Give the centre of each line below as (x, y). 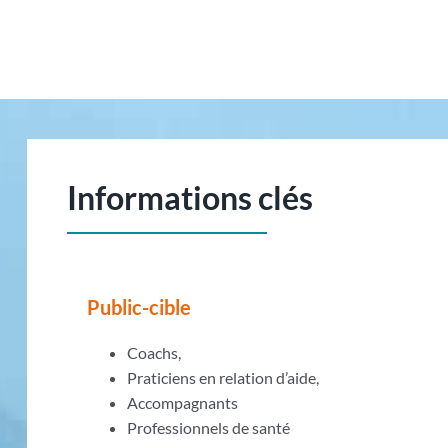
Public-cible (139, 307)
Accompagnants (183, 402)
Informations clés (190, 197)
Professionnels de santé (209, 427)
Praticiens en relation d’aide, (223, 377)
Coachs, (154, 352)
